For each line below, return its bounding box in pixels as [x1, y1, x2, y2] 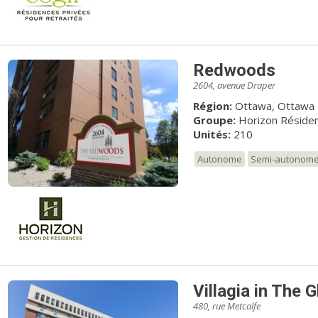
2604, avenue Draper [192, 78, 275, 92]
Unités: [192, 126, 231, 141]
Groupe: [192, 112, 236, 127]
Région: [192, 98, 232, 113]
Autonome [197, 152, 242, 165]
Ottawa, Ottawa [234, 98, 314, 113]
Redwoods [192, 60, 275, 80]
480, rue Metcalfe [192, 299, 261, 312]
